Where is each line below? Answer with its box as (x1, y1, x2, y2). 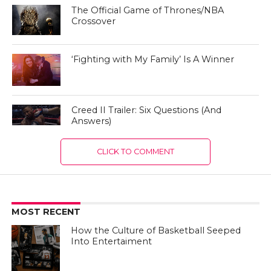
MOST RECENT (11, 206, 80, 218)
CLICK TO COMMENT (96, 147, 174, 157)
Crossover (71, 15, 116, 27)
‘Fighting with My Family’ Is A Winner (71, 53, 235, 65)
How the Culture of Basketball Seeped (71, 225, 241, 237)
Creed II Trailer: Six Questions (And (71, 105, 222, 116)
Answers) (71, 116, 112, 127)
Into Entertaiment (71, 236, 152, 247)
